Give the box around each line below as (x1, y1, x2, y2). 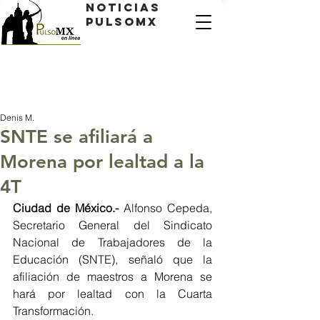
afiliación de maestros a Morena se (13, 269, 212, 284)
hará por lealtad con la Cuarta (13, 286, 212, 301)
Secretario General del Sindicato (13, 218, 212, 232)
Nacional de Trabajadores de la (13, 235, 212, 249)
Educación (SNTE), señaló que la (13, 252, 212, 266)
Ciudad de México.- (13, 201, 124, 215)
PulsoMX (86, 14, 158, 29)
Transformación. (13, 304, 94, 318)
